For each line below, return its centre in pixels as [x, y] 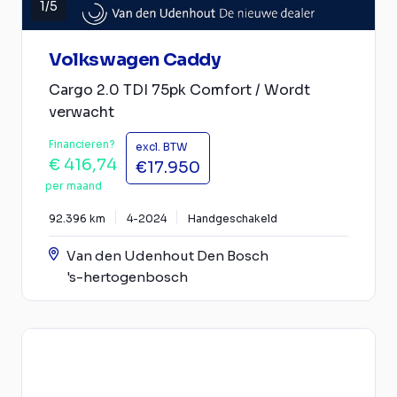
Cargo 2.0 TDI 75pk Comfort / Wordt [179, 90]
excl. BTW [162, 147]
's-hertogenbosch [127, 277]
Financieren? [82, 144]
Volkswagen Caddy [135, 60]
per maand [74, 186]
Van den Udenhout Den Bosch [167, 256]
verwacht [82, 112]
